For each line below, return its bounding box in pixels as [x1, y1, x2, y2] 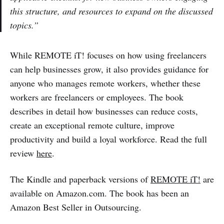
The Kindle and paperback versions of [10, 173, 150, 185]
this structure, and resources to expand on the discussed [10, 5, 213, 17]
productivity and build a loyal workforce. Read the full [10, 133, 207, 145]
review [10, 147, 36, 159]
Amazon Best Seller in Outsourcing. [10, 201, 141, 213]
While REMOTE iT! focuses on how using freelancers [10, 49, 206, 61]
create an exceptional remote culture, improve [10, 119, 174, 131]
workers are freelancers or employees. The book [10, 91, 183, 103]
